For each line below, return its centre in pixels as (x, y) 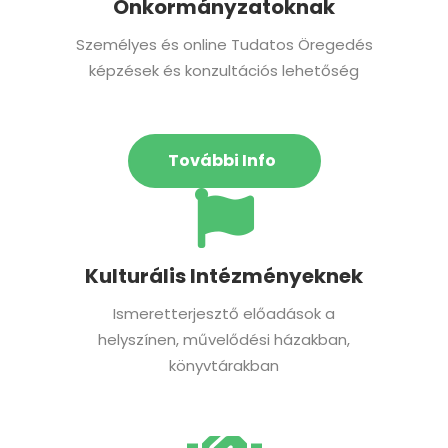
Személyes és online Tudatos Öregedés (224, 44)
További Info (221, 161)
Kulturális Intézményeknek (224, 275)
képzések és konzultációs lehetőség (224, 70)
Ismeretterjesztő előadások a (224, 313)
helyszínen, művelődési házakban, (224, 339)
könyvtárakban (224, 365)
